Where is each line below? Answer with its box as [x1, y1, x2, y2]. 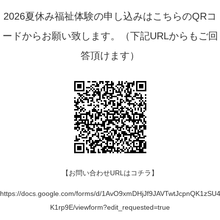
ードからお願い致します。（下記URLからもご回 [2, 30, 218, 42]
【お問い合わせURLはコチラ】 [62, 169, 158, 177]
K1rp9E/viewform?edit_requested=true [50, 203, 170, 212]
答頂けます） [81, 50, 139, 61]
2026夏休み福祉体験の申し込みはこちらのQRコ [3, 11, 217, 22]
